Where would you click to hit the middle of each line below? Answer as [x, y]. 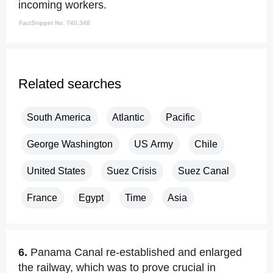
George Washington [70, 144]
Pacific [180, 117]
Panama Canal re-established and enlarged [136, 252]
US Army [154, 144]
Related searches [70, 83]
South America [59, 117]
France [42, 198]
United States [56, 171]
